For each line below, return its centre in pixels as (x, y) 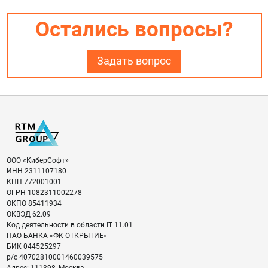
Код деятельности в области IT (59, 225)
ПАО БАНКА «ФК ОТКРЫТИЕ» (57, 236)
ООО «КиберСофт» (37, 161)
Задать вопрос (134, 61)
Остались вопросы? (134, 30)
